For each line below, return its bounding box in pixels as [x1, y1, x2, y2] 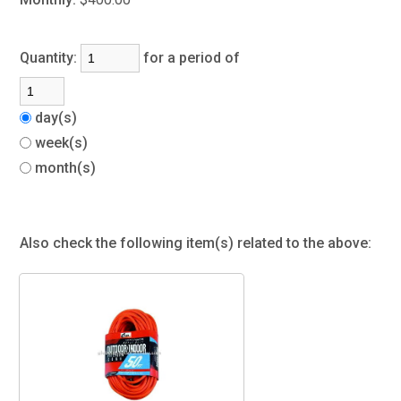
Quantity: [20, 49, 81, 66]
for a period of [143, 49, 248, 66]
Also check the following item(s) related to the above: [20, 235, 372, 252]
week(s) [31, 134, 96, 151]
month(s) [31, 159, 104, 176]
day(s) [31, 109, 85, 126]
